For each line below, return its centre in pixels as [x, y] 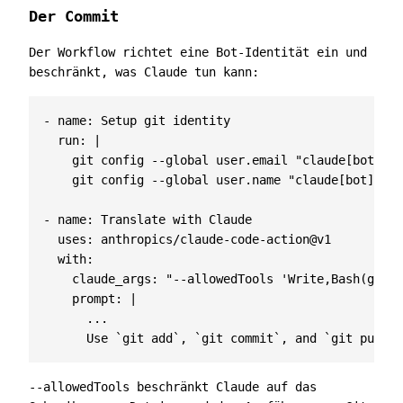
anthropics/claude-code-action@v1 [216, 239]
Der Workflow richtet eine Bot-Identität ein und [198, 52]
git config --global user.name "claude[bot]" [212, 180]
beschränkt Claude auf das [223, 387]
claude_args [112, 279]
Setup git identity [166, 121]
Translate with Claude [176, 219]
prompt [94, 299]
